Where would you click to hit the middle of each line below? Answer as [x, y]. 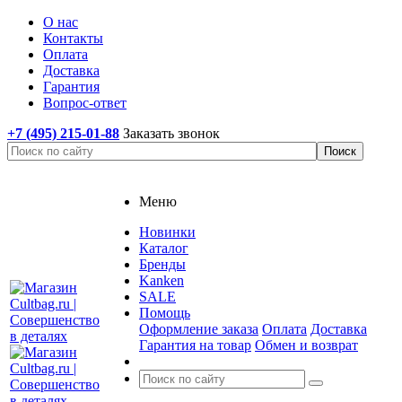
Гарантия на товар [195, 345]
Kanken [162, 280]
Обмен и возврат [306, 345]
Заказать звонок [171, 133]
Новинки [167, 232]
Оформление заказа [199, 329]
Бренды [162, 264]
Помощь [165, 313]
